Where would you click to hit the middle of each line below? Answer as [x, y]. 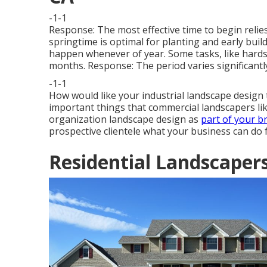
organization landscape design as [125, 119]
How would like [84, 95]
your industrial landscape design [191, 95]
